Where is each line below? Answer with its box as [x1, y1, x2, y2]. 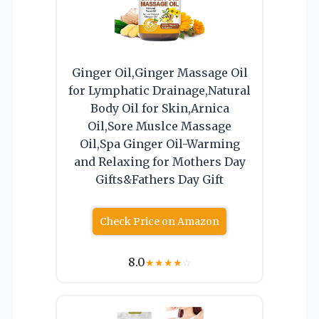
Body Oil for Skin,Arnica [90, 100, 229, 115]
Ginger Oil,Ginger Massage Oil [71, 65, 248, 80]
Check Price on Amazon [100, 214, 219, 228]
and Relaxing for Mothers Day [73, 154, 246, 169]
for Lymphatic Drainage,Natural [68, 83, 251, 98]
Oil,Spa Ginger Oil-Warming [79, 136, 240, 151]
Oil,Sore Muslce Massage [88, 118, 231, 133]
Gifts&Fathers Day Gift [95, 172, 224, 187]
